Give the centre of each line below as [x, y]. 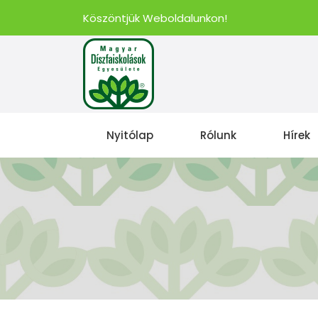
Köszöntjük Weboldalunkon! [155, 18]
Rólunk [218, 135]
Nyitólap [130, 135]
